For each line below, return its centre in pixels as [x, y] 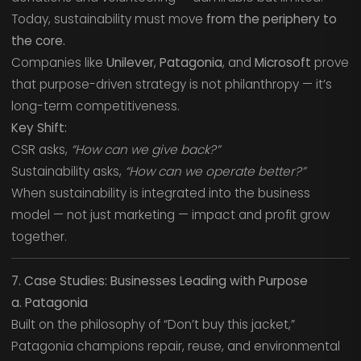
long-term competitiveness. [95, 106]
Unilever [130, 62]
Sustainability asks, [68, 171]
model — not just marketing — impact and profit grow [170, 214]
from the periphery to [271, 19]
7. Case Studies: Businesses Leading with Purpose [159, 281]
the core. [38, 40]
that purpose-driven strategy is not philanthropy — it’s [171, 84]
